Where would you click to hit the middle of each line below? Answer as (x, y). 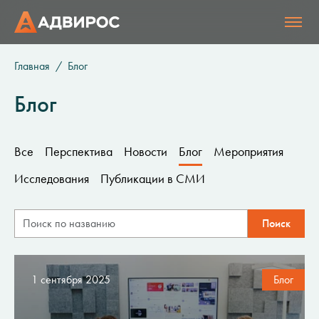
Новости (146, 152)
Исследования (52, 179)
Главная (32, 66)
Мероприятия (249, 152)
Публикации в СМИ (153, 179)
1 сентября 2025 (71, 279)
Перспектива (79, 152)
